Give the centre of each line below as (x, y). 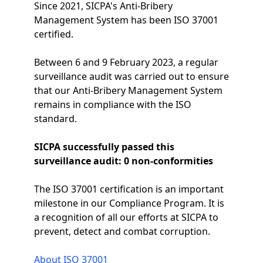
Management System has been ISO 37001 (126, 20)
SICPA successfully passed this (104, 147)
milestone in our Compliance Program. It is (129, 203)
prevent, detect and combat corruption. (122, 231)
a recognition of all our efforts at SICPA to (126, 217)
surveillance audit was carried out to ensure (131, 76)
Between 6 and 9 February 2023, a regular (126, 62)
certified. (53, 34)
